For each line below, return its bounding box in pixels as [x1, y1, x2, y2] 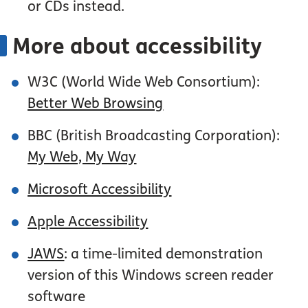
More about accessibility [12, 34, 262, 60]
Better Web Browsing [27, 95, 164, 112]
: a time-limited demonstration [64, 245, 263, 263]
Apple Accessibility [27, 213, 148, 230]
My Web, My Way [27, 148, 137, 166]
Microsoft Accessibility [27, 181, 172, 198]
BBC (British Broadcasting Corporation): [27, 127, 280, 144]
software [27, 288, 86, 305]
